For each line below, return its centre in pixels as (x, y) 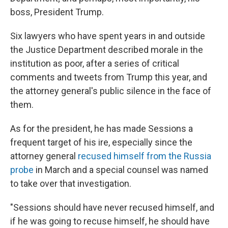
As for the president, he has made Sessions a (102, 128)
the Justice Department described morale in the (107, 49)
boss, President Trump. (57, 12)
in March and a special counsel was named (121, 169)
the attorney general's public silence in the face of (111, 91)
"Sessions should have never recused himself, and (112, 207)
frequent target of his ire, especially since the (101, 142)
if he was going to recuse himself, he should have (110, 221)
